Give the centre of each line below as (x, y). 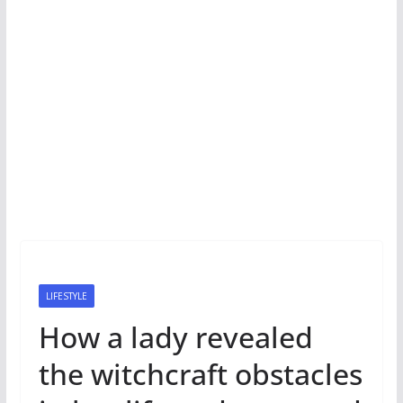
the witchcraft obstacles (200, 374)
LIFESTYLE (66, 296)
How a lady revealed (175, 337)
